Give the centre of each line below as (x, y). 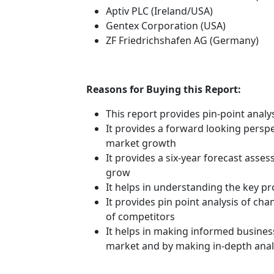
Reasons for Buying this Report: (164, 89)
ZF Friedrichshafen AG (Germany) (182, 40)
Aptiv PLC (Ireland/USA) (159, 11)
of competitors (140, 216)
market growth (141, 143)
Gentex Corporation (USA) (166, 25)
